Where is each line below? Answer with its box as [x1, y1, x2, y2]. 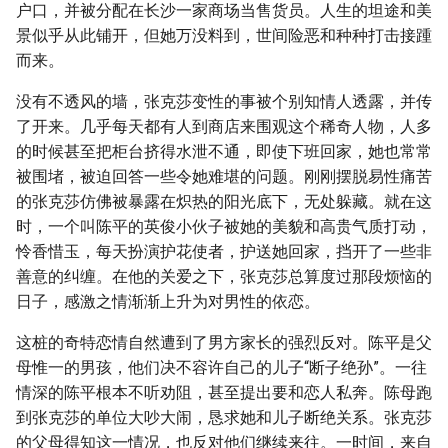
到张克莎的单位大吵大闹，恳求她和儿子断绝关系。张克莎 [16, 408, 432, 427]
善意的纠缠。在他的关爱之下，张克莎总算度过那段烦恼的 [16, 267, 432, 286]
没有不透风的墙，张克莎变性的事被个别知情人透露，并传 [16, 92, 432, 111]
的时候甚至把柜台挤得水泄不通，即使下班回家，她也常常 [16, 142, 432, 161]
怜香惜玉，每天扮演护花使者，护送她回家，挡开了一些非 [16, 242, 432, 261]
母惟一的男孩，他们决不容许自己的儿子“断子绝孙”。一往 [16, 358, 427, 377]
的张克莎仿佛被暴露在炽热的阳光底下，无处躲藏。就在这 [16, 192, 432, 211]
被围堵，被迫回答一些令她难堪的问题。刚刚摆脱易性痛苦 [16, 167, 432, 186]
